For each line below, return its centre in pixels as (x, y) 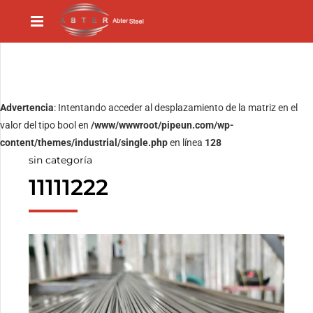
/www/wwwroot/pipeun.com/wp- (162, 125)
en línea (186, 143)
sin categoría (61, 160)
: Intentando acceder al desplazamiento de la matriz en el (176, 108)
